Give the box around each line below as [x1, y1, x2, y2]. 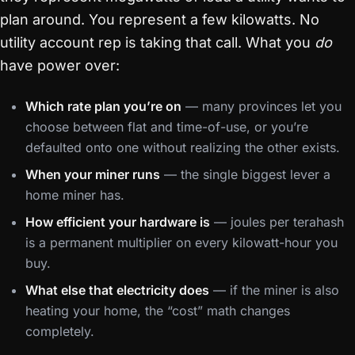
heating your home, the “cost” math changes [25, 303, 290, 319]
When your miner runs [25, 166, 160, 182]
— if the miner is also [209, 282, 339, 298]
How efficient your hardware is [25, 214, 210, 230]
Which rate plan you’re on [25, 98, 181, 114]
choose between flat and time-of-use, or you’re [25, 119, 308, 135]
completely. [25, 323, 94, 339]
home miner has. [25, 187, 124, 203]
